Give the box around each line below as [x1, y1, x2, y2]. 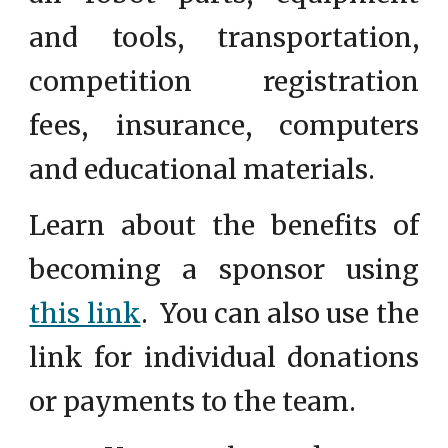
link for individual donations [29, 341, 419, 374]
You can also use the [147, 297, 419, 330]
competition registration [29, 65, 419, 98]
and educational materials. [29, 153, 376, 186]
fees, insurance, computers [29, 109, 419, 142]
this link [29, 297, 141, 330]
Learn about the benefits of [29, 209, 419, 242]
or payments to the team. [29, 385, 357, 418]
